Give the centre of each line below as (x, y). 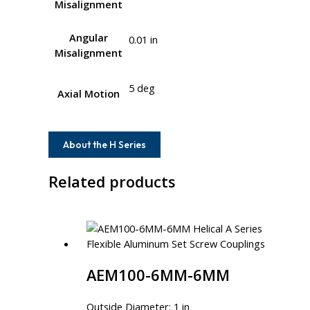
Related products (112, 181)
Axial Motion (88, 93)
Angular (88, 37)
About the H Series (105, 144)
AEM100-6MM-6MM (158, 275)
